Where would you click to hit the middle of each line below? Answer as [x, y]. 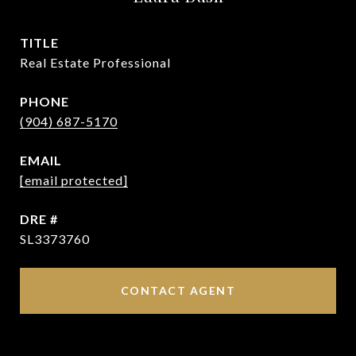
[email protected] [74, 180]
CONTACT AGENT [178, 290]
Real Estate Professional [95, 62]
